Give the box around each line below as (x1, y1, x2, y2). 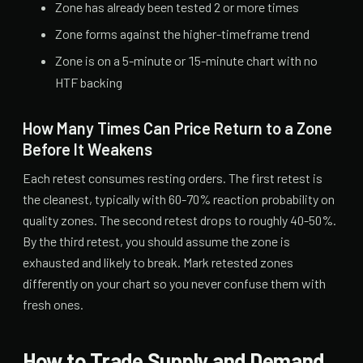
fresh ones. (23, 297, 83, 313)
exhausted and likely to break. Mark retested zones (23, 254, 293, 271)
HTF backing (55, 75, 122, 91)
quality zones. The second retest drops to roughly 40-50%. (23, 212, 336, 228)
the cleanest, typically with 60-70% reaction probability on (23, 191, 335, 207)
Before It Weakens (23, 139, 152, 160)
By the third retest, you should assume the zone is (23, 233, 290, 250)
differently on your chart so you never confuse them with (23, 275, 326, 292)
